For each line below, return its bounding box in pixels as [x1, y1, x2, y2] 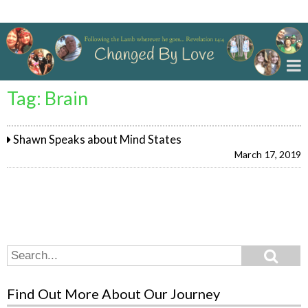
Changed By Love [7, 3, 110, 19]
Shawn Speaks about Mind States [13, 133, 182, 147]
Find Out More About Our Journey [7, 285, 220, 302]
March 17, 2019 [234, 148, 301, 161]
